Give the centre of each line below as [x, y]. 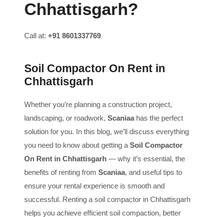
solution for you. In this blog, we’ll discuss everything [107, 131]
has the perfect [159, 118]
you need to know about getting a [77, 145]
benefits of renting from [61, 172]
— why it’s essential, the [146, 158]
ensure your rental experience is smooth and [94, 186]
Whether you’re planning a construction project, [98, 104]
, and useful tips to [154, 172]
